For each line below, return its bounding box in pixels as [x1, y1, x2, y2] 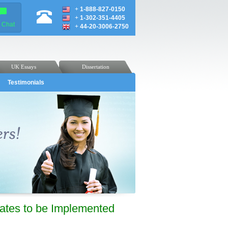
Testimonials [8, 79, 44, 86]
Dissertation [81, 64, 109, 70]
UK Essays [11, 64, 36, 70]
